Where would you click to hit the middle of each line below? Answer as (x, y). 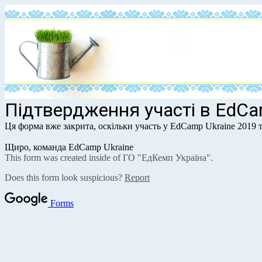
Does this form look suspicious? (65, 177)
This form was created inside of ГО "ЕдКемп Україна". (109, 157)
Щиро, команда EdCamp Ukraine (69, 147)
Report (137, 177)
